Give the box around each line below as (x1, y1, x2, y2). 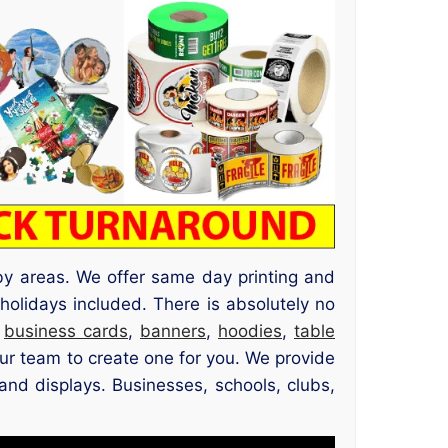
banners (140, 321, 206, 342)
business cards (4, 321, 128, 342)
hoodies (218, 321, 282, 342)
